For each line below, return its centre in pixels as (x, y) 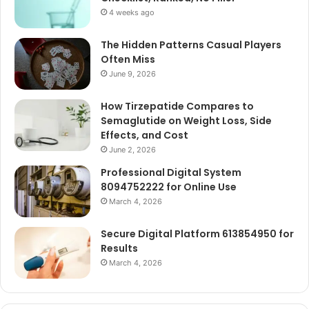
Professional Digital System (171, 172)
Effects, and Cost (144, 135)
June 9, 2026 (132, 73)
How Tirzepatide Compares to (177, 106)
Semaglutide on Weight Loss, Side (186, 120)
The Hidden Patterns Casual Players (191, 44)
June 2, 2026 (132, 149)
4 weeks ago (132, 12)
